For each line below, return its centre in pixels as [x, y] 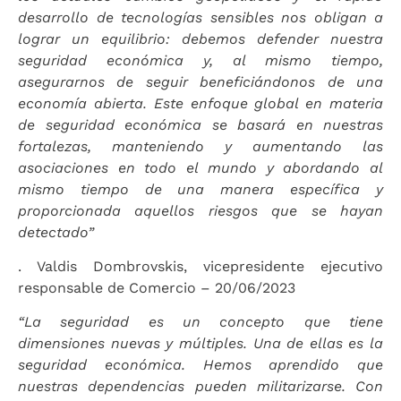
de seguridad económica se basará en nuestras [200, 124]
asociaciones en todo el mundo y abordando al [200, 167]
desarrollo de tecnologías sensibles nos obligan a [200, 17]
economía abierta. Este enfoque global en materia [200, 103]
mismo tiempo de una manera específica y [200, 189]
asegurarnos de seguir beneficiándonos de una [200, 81]
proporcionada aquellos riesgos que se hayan [200, 210]
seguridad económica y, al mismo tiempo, [200, 60]
